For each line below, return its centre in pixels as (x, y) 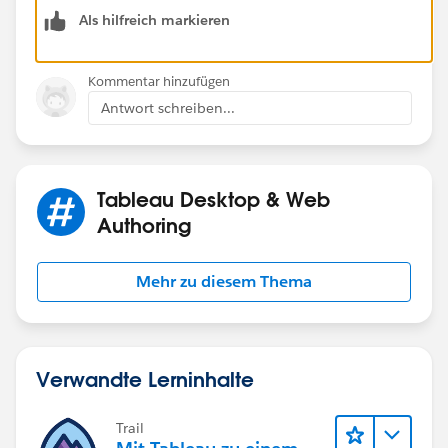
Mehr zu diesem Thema (224, 281)
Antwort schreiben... (168, 107)
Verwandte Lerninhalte (145, 378)
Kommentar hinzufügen (159, 81)
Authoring (144, 224)
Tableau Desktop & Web (213, 198)
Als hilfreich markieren (154, 19)
